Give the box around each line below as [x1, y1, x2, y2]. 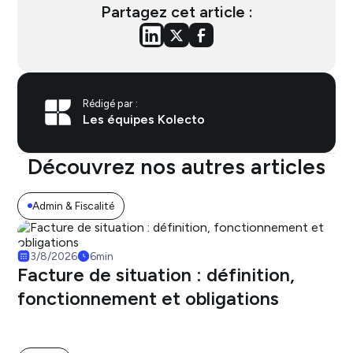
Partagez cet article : [100, 2, 253, 21]
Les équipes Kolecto [83, 112, 206, 128]
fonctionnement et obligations [17, 287, 280, 310]
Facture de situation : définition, [17, 263, 295, 286]
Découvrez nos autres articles [28, 154, 325, 180]
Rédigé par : [83, 97, 139, 110]
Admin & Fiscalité [32, 199, 115, 212]
